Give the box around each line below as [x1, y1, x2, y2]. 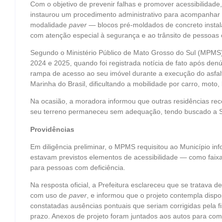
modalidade [30, 20, 69, 29]
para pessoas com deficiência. [30, 164, 125, 172]
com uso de [30, 191, 69, 200]
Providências [30, 125, 74, 133]
